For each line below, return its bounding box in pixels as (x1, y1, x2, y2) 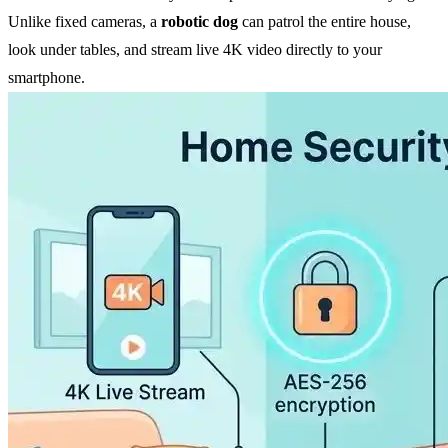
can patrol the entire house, (238, 13, 411, 30)
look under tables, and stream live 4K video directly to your (8, 41, 382, 58)
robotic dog (161, 13, 238, 30)
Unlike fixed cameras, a (8, 13, 161, 30)
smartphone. (8, 69, 85, 86)
